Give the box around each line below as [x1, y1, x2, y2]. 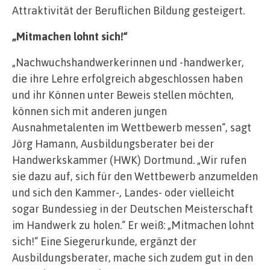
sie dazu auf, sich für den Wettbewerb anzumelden [12, 169, 258, 183]
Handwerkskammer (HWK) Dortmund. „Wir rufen [12, 153, 246, 167]
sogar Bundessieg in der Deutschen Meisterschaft [12, 202, 253, 216]
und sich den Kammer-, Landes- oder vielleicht [12, 186, 234, 199]
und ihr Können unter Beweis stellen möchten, [12, 88, 234, 102]
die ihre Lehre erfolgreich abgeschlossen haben [12, 72, 243, 86]
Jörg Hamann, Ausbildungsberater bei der [12, 137, 214, 151]
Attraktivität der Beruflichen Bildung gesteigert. [12, 4, 245, 17]
